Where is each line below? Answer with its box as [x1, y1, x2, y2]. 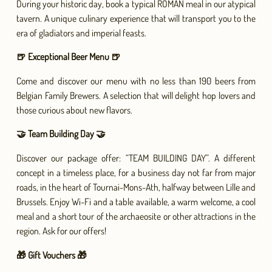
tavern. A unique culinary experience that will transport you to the [16, 12, 256, 24]
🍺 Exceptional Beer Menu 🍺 [16, 50, 121, 63]
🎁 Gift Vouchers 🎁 [16, 248, 87, 261]
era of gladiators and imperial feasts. [16, 26, 146, 39]
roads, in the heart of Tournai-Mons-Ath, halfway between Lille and [16, 180, 256, 193]
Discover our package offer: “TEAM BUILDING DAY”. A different [16, 151, 256, 164]
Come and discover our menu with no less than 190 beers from [16, 74, 256, 87]
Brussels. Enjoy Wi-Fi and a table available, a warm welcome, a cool [16, 195, 256, 208]
